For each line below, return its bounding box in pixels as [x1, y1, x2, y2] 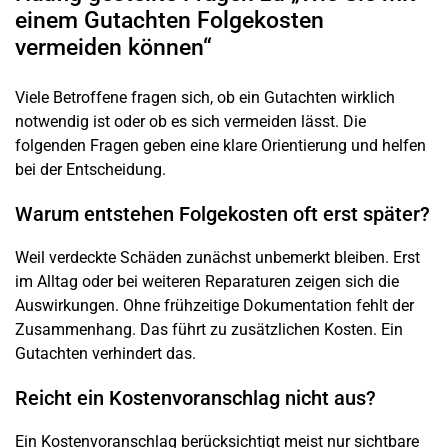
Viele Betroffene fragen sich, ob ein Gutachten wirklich [15, 87, 395, 107]
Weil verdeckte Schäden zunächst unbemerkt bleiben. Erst [15, 247, 420, 267]
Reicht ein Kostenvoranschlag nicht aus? [15, 385, 376, 410]
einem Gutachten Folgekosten [15, 6, 324, 34]
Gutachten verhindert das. [15, 343, 196, 363]
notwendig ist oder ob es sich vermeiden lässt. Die [15, 111, 366, 131]
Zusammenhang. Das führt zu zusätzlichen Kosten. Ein [15, 319, 403, 339]
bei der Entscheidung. [15, 159, 166, 179]
